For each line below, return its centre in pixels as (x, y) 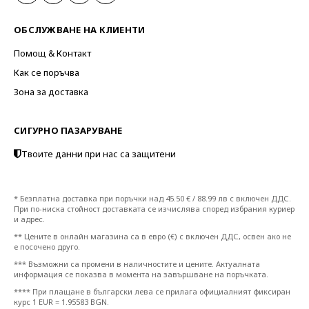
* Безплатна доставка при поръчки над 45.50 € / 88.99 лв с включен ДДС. (152, 198)
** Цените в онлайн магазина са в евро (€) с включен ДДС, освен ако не (152, 236)
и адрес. (29, 219)
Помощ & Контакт (52, 53)
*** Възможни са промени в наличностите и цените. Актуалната (137, 263)
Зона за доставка (51, 91)
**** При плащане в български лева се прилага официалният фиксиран (152, 291)
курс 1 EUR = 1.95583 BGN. (61, 301)
